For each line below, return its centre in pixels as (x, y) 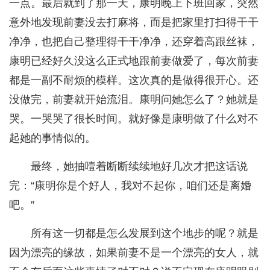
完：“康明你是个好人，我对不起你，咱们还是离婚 (130, 186)
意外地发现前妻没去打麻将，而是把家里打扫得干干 (134, 23)
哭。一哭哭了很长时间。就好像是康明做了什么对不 (134, 119)
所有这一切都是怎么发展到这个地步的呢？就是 (145, 234)
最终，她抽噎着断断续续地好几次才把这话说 (139, 167)
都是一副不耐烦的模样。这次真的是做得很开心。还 (134, 80)
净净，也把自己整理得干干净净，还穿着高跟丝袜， (134, 42)
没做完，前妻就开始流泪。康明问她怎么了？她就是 (134, 100)
